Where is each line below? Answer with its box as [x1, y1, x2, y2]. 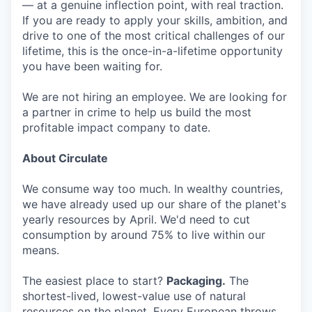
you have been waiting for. [22, 59, 162, 74]
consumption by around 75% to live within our [22, 228, 265, 242]
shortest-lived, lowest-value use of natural [22, 289, 246, 304]
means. [22, 243, 59, 258]
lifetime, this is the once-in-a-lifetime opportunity [22, 44, 283, 58]
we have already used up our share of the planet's [22, 197, 286, 212]
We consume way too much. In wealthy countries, [22, 182, 283, 196]
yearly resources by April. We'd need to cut [22, 212, 250, 227]
